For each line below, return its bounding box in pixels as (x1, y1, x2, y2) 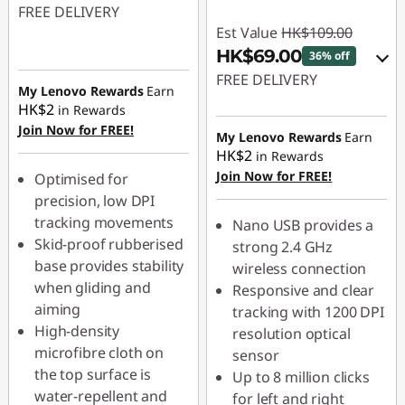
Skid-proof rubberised (34, 234, 184, 254)
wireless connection (232, 259, 367, 278)
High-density (34, 321, 120, 341)
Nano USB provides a (232, 215, 374, 235)
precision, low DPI (34, 191, 155, 211)
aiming (34, 299, 81, 319)
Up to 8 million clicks (232, 367, 370, 387)
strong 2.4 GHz (232, 237, 334, 257)
